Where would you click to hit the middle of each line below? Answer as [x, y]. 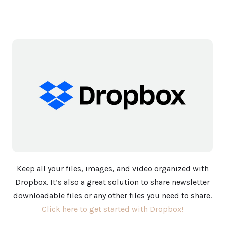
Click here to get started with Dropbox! [113, 209]
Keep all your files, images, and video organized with [113, 169]
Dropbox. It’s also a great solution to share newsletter [113, 182]
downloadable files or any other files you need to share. [113, 196]
